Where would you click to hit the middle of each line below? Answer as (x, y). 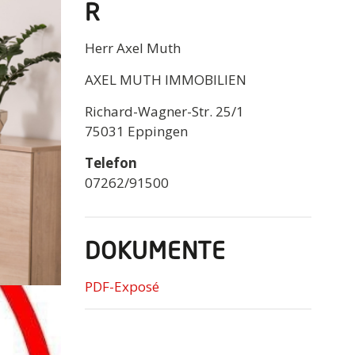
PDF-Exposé (122, 286)
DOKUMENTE (155, 252)
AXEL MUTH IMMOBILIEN (165, 79)
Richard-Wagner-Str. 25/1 (164, 111)
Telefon (111, 162)
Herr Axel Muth (132, 48)
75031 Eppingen (136, 131)
